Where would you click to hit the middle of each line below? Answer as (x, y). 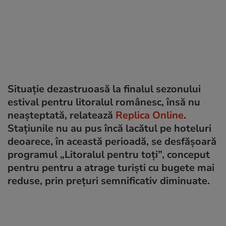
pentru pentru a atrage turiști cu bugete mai (111, 167)
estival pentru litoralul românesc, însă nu (104, 102)
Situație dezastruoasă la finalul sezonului (104, 89)
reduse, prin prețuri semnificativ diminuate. (109, 181)
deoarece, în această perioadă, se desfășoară (112, 141)
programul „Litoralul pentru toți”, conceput (109, 154)
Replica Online (150, 115)
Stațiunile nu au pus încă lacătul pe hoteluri (109, 128)
